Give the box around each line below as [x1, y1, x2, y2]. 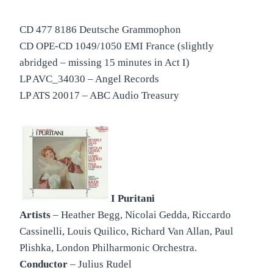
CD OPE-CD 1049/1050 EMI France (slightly [19, 40, 214, 52]
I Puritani [111, 193, 155, 205]
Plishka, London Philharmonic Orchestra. [19, 242, 197, 254]
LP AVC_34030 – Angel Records [19, 73, 159, 85]
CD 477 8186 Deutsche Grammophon [19, 24, 181, 36]
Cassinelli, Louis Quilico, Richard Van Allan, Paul [19, 225, 233, 238]
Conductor [19, 258, 68, 271]
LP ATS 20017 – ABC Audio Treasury [19, 90, 179, 102]
